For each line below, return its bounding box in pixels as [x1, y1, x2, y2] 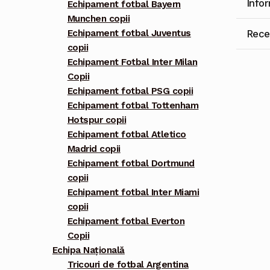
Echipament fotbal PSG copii [67, 86, 193, 97]
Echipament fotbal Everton [67, 216, 185, 227]
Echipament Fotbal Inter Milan [67, 57, 198, 68]
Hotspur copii [67, 115, 127, 126]
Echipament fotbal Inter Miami [67, 187, 199, 198]
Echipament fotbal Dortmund [67, 158, 195, 169]
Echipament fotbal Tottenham [67, 100, 199, 111]
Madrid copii [67, 143, 121, 155]
